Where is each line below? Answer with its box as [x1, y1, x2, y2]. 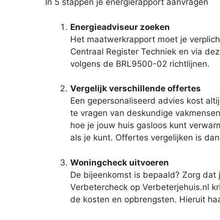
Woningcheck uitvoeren [70, 157, 169, 167]
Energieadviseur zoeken [70, 22, 170, 32]
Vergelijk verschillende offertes [70, 83, 201, 94]
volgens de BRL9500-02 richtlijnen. [70, 58, 210, 69]
